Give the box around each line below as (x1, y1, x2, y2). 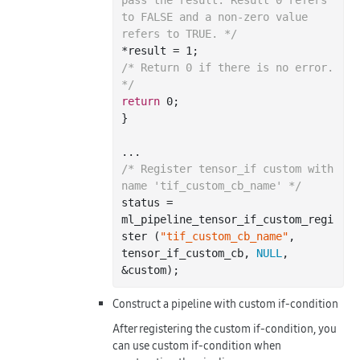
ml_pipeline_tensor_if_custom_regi (121, 212, 333, 226)
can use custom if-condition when (112, 337, 281, 354)
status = (121, 195, 173, 209)
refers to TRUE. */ (121, 27, 237, 40)
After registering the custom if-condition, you (112, 320, 337, 337)
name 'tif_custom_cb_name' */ (121, 178, 301, 192)
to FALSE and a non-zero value (121, 10, 308, 23)
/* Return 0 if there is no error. (121, 60, 333, 74)
